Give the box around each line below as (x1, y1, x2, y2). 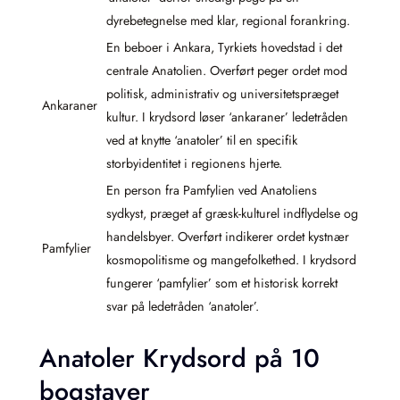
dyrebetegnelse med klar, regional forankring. (106, 12, 350, 30)
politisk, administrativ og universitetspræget (106, 85, 338, 104)
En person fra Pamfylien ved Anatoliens (106, 181, 317, 200)
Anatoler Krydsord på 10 (39, 339, 320, 377)
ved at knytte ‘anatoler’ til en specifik (106, 131, 297, 150)
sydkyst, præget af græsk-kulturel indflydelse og (106, 204, 358, 223)
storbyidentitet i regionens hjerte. (106, 154, 282, 173)
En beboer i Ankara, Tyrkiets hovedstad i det (106, 38, 342, 57)
